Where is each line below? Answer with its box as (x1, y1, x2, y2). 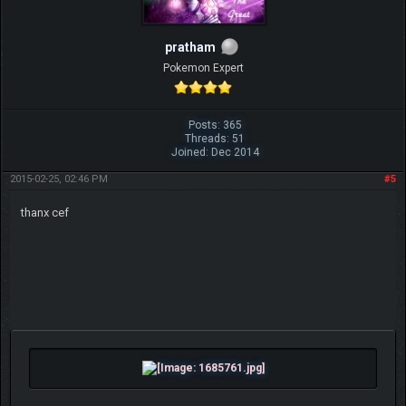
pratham (165, 40, 216, 55)
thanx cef (20, 206, 69, 220)
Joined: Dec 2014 (170, 146, 259, 159)
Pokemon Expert (162, 62, 244, 75)
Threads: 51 (185, 132, 246, 146)
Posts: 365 (188, 119, 242, 132)
